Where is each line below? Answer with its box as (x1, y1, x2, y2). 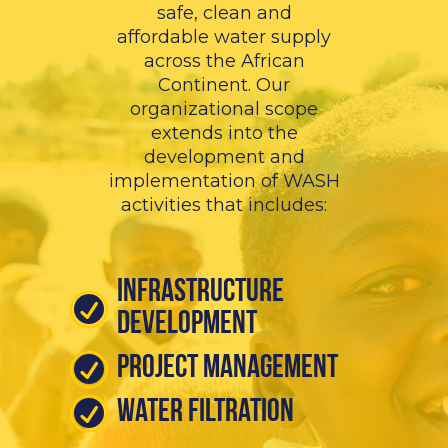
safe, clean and (156, 2, 292, 25)
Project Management (117, 353, 338, 386)
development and (143, 146, 305, 169)
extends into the (150, 122, 298, 145)
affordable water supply (117, 26, 331, 49)
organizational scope (130, 98, 318, 121)
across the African (143, 50, 305, 73)
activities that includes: (121, 194, 327, 217)
